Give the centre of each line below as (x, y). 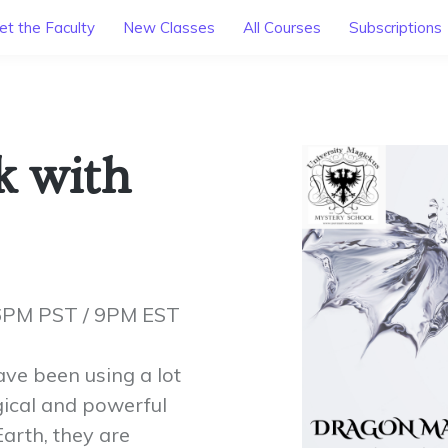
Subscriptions (395, 27)
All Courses (281, 27)
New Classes (168, 27)
